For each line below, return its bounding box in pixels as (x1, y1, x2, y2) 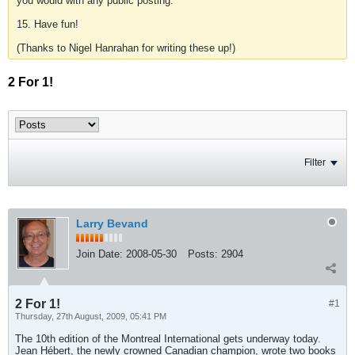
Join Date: (76, 248, 123, 260)
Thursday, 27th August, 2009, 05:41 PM (15, 311, 166, 321)
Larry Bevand (76, 217, 148, 230)
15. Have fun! (17, 18, 78, 30)
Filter (304, 157, 326, 168)
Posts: (188, 248, 218, 260)
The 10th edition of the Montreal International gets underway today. (15, 333, 321, 345)
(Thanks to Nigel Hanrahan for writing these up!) (17, 42, 235, 54)
